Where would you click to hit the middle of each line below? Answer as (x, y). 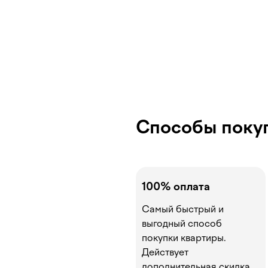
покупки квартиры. (184, 238)
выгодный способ (182, 223)
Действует (165, 252)
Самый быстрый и (183, 209)
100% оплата (176, 187)
